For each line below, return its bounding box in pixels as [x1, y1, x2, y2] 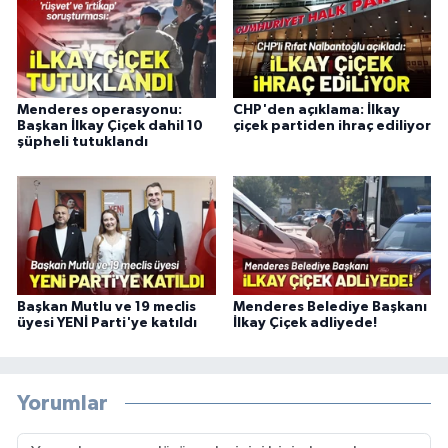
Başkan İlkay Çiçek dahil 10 [17, 119, 203, 134]
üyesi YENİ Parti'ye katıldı [17, 316, 197, 330]
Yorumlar [17, 392, 108, 414]
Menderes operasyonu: [17, 103, 182, 118]
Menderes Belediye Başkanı [232, 300, 427, 314]
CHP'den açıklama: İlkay [232, 103, 400, 118]
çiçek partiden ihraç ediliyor [232, 119, 431, 134]
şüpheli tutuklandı [17, 135, 148, 150]
